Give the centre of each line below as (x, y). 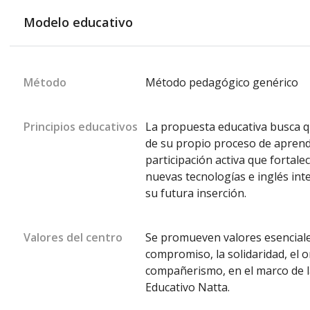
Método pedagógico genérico (222, 82)
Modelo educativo (78, 22)
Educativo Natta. (188, 287)
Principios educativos (81, 127)
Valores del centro (73, 237)
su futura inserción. (196, 193)
